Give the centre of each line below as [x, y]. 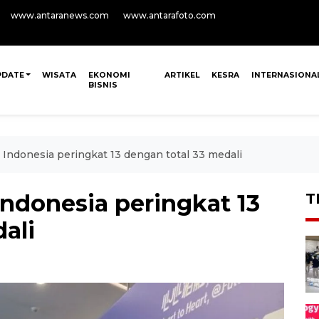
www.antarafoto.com [169, 15]
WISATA [59, 75]
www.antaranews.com [60, 15]
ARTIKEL [182, 75]
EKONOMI [110, 75]
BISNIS [103, 85]
